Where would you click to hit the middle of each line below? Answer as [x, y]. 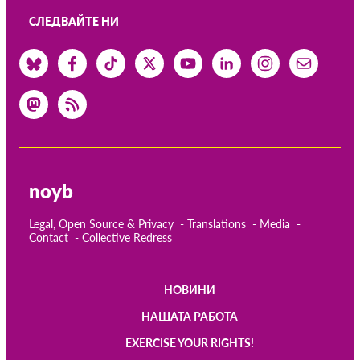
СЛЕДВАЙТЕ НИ [74, 22]
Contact [49, 237]
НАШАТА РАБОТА [190, 316]
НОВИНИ [190, 289]
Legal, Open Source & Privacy [101, 223]
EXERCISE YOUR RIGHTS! [190, 342]
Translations [217, 223]
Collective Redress [127, 237]
